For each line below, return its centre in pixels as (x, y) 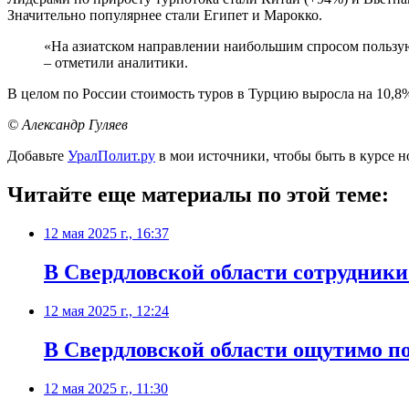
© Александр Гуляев (68, 125)
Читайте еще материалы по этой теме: (198, 195)
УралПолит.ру (111, 156)
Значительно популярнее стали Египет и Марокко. (165, 16)
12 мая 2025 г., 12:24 (106, 310)
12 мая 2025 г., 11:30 (106, 388)
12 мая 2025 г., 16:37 (106, 234)
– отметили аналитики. (116, 63)
